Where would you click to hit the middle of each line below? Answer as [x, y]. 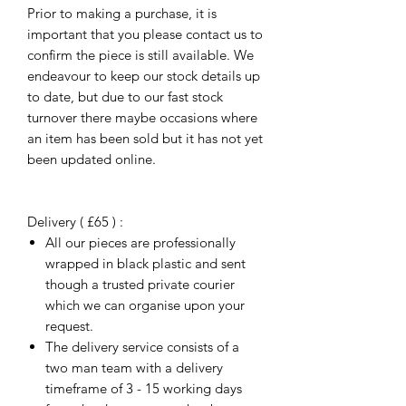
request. [69, 326]
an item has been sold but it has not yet [145, 139]
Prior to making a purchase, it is [122, 14]
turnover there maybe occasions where [142, 118]
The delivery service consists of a [142, 347]
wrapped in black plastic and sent [145, 264]
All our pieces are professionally [140, 243]
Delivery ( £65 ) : [75, 222]
